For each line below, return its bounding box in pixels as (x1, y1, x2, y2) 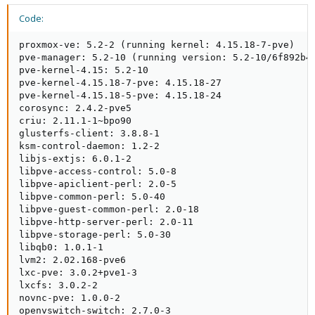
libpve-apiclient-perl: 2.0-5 (19, 179, 176, 189)
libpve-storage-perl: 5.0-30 (19, 229, 171, 240)
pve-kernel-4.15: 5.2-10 (19, 65, 148, 75)
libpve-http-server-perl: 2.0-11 (19, 217, 193, 227)
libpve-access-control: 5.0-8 (19, 166, 176, 176)
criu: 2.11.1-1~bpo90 (19, 115, 131, 126)
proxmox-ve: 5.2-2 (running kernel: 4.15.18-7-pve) (19, 39, 295, 50)
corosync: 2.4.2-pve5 (19, 103, 131, 113)
